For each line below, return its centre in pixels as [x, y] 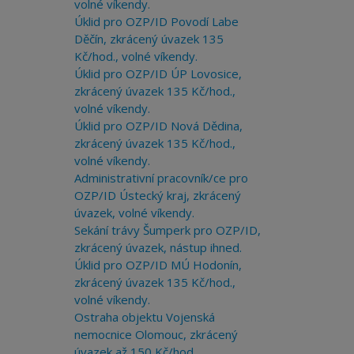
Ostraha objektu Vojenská [144, 317]
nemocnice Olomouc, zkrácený [156, 334]
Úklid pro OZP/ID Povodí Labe [156, 21]
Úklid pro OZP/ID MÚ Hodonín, [158, 265]
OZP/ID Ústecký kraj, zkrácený [157, 195]
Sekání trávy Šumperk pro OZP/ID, [167, 230]
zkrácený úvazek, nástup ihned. [158, 247]
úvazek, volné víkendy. [134, 213]
